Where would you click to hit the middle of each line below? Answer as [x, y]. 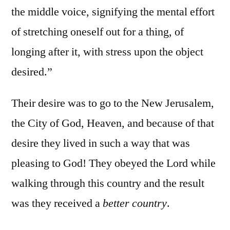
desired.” [32, 72]
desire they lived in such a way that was [101, 143]
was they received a [57, 204]
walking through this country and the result [108, 184]
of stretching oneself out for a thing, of [98, 32]
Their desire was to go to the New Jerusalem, [113, 103]
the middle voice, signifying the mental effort [113, 12]
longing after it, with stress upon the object [107, 52]
